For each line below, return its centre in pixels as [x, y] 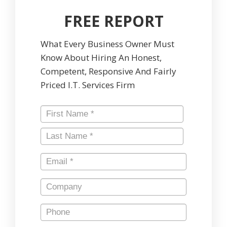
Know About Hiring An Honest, [101, 57]
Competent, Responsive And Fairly [108, 71]
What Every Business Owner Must [107, 44]
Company [61, 189]
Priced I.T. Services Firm [88, 85]
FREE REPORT [113, 21]
